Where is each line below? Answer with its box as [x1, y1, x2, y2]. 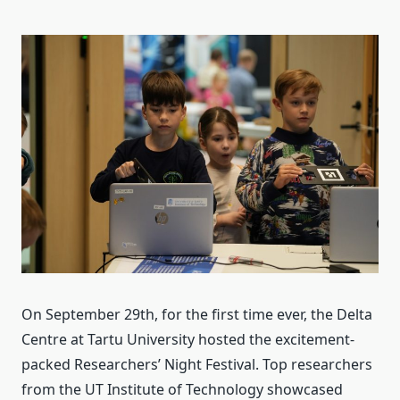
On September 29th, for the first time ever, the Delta [21, 304, 372, 324]
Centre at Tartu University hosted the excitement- [21, 329, 354, 349]
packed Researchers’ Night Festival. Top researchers [21, 354, 372, 374]
